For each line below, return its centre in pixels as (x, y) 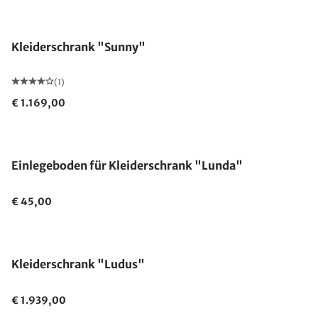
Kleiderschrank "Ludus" (78, 264)
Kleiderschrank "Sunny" (78, 47)
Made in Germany (64, 230)
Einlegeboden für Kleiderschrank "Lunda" (127, 165)
